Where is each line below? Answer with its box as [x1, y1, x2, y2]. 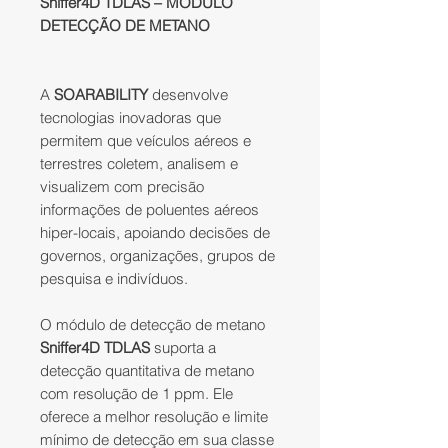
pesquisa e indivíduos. [40, 269, 188, 289]
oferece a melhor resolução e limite [40, 407, 268, 427]
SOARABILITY [54, 85, 148, 105]
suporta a [150, 338, 216, 358]
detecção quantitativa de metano [40, 361, 254, 381]
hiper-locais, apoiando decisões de [40, 223, 270, 243]
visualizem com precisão [40, 177, 204, 197]
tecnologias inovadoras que [40, 108, 221, 128]
